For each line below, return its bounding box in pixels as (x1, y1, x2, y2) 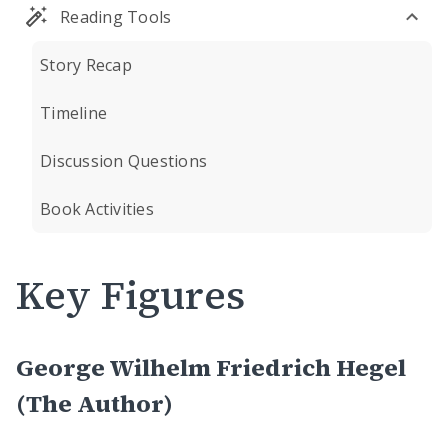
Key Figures (16, 268, 245, 322)
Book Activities (40, 198, 154, 220)
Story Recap (40, 54, 132, 76)
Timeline (40, 102, 107, 124)
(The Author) (16, 387, 173, 420)
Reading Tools (60, 6, 172, 28)
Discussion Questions (40, 150, 207, 172)
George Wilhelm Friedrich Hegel (16, 351, 406, 384)
